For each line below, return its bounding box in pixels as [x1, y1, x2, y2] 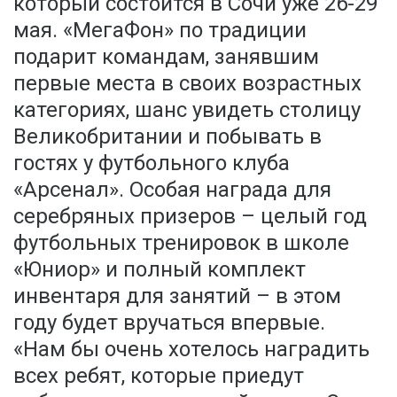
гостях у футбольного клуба [13, 151, 290, 175]
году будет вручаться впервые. [13, 310, 325, 335]
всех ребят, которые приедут [13, 363, 304, 388]
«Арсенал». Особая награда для [13, 177, 331, 202]
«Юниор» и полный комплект [13, 257, 306, 282]
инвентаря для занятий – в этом [13, 284, 341, 308]
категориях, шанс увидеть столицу [13, 97, 361, 122]
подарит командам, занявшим [13, 44, 319, 69]
